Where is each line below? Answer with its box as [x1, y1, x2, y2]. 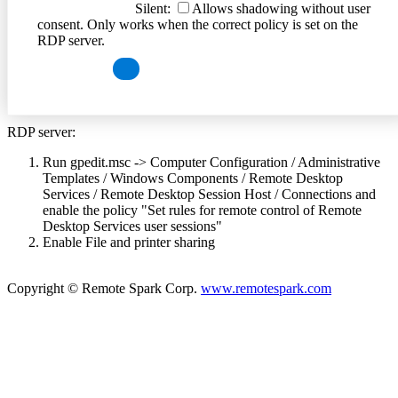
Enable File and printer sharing [43, 235, 215, 251]
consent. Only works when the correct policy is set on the [37, 17, 358, 33]
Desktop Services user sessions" [43, 219, 222, 235]
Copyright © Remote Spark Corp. [7, 281, 201, 297]
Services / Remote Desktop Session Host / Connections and [43, 187, 376, 203]
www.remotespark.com [201, 281, 331, 297]
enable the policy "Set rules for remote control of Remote [43, 203, 362, 219]
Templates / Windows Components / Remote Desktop [43, 171, 343, 187]
